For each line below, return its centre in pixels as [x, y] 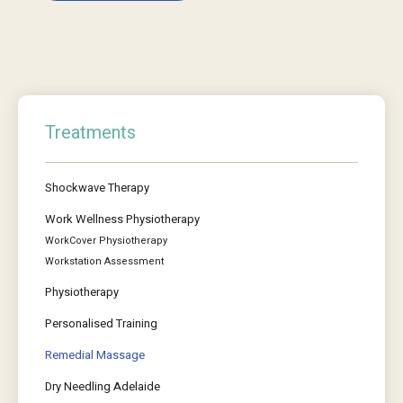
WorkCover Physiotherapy [106, 241]
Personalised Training [101, 323]
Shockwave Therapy [97, 188]
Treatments [90, 133]
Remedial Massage [95, 355]
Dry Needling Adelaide [103, 386]
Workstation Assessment [104, 261]
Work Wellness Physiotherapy [122, 219]
